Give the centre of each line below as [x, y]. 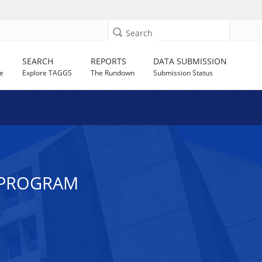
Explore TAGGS [47, 73]
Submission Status [183, 73]
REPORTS [109, 61]
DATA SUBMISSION [190, 61]
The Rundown [113, 73]
